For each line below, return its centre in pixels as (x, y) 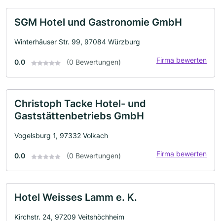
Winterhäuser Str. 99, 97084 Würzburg (77, 42)
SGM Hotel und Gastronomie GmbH (98, 22)
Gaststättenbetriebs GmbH (79, 116)
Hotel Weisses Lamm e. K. (76, 198)
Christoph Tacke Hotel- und (80, 104)
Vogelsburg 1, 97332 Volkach (61, 136)
